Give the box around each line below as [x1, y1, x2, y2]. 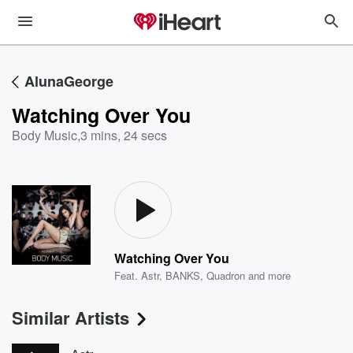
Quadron [206, 268, 246, 283]
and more [245, 268, 292, 283]
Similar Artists [12, 305, 129, 330]
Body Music [12, 126, 77, 144]
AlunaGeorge [24, 71, 113, 91]
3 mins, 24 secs [80, 126, 167, 144]
